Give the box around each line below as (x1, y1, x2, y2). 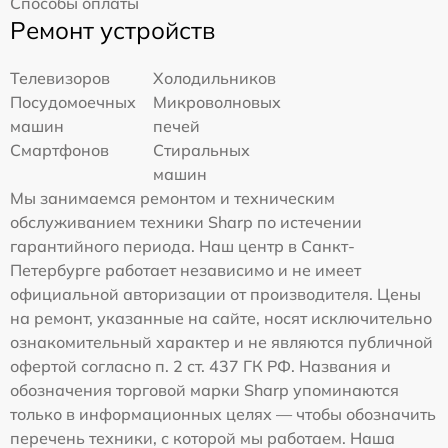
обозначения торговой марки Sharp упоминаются (10, 379, 399, 400)
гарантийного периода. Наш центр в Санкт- (10, 235, 355, 256)
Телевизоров (10, 67, 110, 88)
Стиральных (153, 139, 251, 160)
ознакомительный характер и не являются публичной (10, 331, 433, 352)
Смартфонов (10, 139, 109, 160)
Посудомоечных (10, 91, 136, 112)
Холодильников (153, 67, 277, 88)
